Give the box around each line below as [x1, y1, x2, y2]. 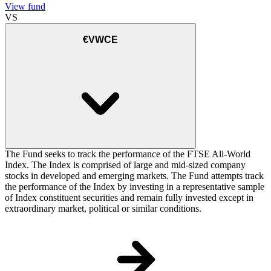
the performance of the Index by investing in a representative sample [5, 181, 264, 192]
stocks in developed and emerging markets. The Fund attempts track [5, 171, 264, 181]
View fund [5, 1, 45, 12]
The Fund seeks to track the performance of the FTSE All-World [5, 149, 250, 160]
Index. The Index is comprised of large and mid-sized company [5, 160, 246, 171]
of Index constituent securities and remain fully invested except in [5, 192, 253, 203]
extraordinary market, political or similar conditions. [5, 203, 201, 214]
